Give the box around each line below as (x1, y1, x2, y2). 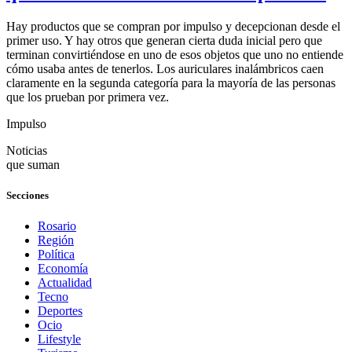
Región (38, 233, 74, 247)
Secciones (6, 189, 49, 201)
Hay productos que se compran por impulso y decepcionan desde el (6, 19, 340, 33)
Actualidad (38, 276, 92, 289)
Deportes (38, 304, 82, 317)
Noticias (6, 143, 47, 157)
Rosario (38, 219, 76, 233)
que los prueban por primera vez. (6, 90, 169, 104)
